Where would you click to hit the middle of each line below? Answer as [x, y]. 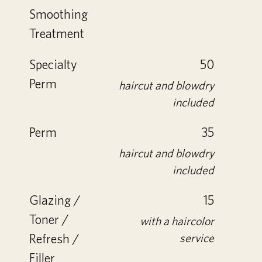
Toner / [49, 219]
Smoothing [58, 14]
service [197, 238]
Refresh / [54, 239]
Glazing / [55, 200]
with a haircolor [177, 221]
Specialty [53, 64]
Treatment [57, 33]
